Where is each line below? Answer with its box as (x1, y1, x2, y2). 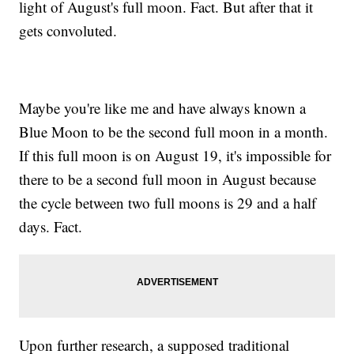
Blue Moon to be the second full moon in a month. (19, 122, 329, 142)
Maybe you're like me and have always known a (19, 98, 307, 119)
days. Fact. (19, 217, 83, 237)
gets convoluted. (19, 21, 118, 41)
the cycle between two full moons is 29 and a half (19, 193, 317, 213)
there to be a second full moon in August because (19, 169, 317, 190)
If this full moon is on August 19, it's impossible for (19, 145, 332, 166)
